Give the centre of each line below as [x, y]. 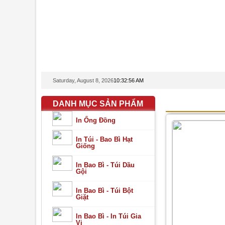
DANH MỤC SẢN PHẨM [98, 104]
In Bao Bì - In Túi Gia [108, 216]
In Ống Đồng [95, 120]
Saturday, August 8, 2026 [83, 80]
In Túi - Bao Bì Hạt [104, 139]
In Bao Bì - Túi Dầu [105, 165]
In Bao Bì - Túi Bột [104, 191]
